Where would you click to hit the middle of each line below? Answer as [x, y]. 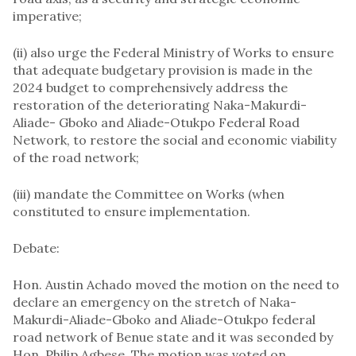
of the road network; [76, 157]
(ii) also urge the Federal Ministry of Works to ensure [173, 52]
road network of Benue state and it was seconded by [173, 337]
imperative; [47, 15]
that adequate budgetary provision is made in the [163, 70]
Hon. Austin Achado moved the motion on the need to [176, 284]
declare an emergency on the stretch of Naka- [155, 302]
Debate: [36, 248]
